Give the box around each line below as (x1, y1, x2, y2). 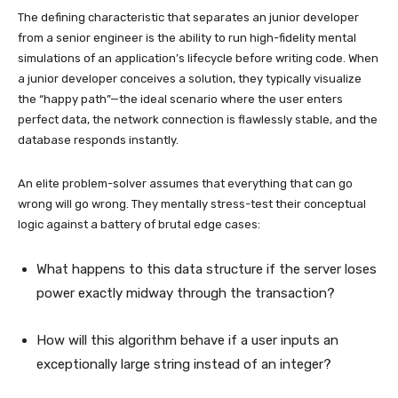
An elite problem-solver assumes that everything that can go (18, 176, 353, 190)
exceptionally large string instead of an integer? (36, 355, 331, 372)
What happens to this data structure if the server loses (36, 260, 377, 277)
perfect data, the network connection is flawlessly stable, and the (18, 112, 378, 126)
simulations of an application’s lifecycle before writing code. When (18, 51, 378, 65)
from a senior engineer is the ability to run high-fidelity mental (18, 30, 356, 44)
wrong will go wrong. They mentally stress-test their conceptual (18, 196, 366, 211)
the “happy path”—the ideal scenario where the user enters (18, 92, 343, 106)
